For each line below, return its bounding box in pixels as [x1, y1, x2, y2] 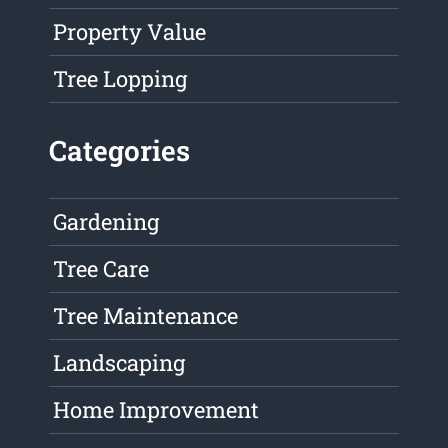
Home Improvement [53, 395, 260, 425]
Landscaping [53, 348, 186, 378]
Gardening [53, 207, 160, 237]
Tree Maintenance [53, 301, 239, 331]
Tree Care [53, 254, 150, 284]
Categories [49, 132, 191, 170]
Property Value [53, 17, 207, 47]
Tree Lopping [53, 64, 188, 94]
